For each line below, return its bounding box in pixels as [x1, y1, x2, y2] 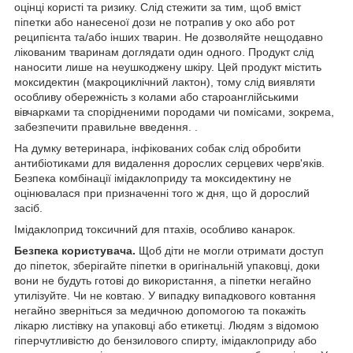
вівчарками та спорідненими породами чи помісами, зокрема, [14, 105, 334, 118]
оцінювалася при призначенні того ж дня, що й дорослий [14, 186, 310, 199]
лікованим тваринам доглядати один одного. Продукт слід [14, 45, 314, 58]
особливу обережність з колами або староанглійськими [14, 90, 299, 103]
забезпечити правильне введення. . [14, 120, 198, 133]
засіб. [14, 201, 43, 214]
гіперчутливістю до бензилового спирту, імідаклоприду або [14, 333, 317, 347]
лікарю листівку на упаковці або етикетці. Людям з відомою [14, 318, 319, 332]
